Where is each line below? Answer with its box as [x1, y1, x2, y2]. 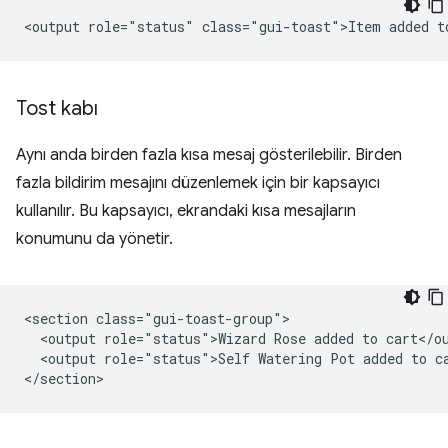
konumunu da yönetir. [16, 229, 173, 250]
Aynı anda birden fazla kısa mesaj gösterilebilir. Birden [16, 145, 402, 166]
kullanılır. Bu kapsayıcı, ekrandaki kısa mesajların [16, 201, 356, 222]
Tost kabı [16, 96, 98, 122]
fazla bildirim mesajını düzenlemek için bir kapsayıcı [16, 173, 380, 194]
